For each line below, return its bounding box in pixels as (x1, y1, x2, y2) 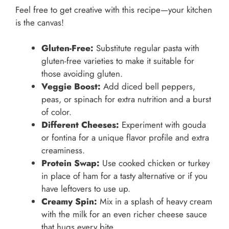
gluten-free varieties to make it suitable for (41, 55, 194, 67)
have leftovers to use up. (41, 182, 130, 195)
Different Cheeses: (41, 119, 119, 131)
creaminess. (41, 144, 85, 157)
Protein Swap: (41, 157, 100, 170)
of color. (41, 106, 72, 119)
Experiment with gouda (119, 119, 206, 131)
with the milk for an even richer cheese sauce (41, 208, 207, 221)
